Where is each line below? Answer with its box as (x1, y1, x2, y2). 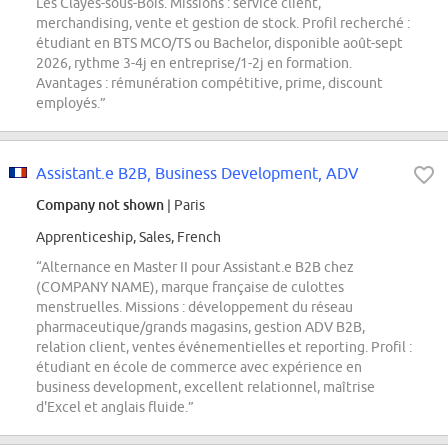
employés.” (36, 95, 106, 112)
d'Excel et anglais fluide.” (36, 399, 194, 416)
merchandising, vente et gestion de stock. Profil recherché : (36, 15, 410, 32)
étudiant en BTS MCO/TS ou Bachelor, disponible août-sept (36, 35, 403, 52)
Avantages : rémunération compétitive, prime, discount (36, 75, 383, 92)
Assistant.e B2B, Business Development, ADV (36, 164, 359, 183)
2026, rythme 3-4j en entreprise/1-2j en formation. (36, 55, 352, 72)
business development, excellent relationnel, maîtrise (36, 379, 375, 396)
